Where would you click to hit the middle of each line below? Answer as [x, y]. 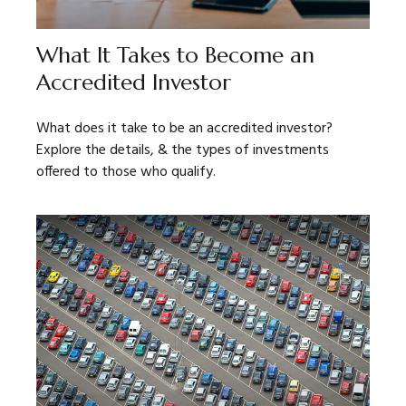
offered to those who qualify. [126, 173]
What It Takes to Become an [175, 56]
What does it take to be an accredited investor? [184, 129]
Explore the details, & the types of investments [183, 151]
